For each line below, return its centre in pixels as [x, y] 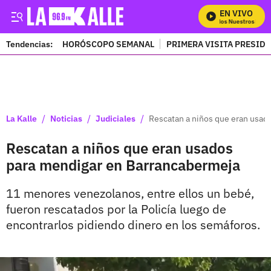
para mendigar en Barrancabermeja [123, 165]
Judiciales [116, 118]
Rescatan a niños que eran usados [119, 148]
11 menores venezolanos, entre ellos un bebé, [130, 193]
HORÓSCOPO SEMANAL [108, 44]
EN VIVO [236, 13]
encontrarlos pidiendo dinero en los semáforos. [133, 225]
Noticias [66, 118]
